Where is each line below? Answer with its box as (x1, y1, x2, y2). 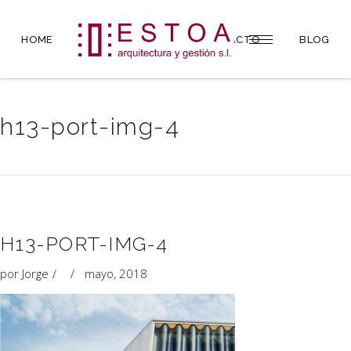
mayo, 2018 (85, 266, 147, 281)
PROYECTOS (92, 33, 158, 45)
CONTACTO (197, 33, 261, 45)
